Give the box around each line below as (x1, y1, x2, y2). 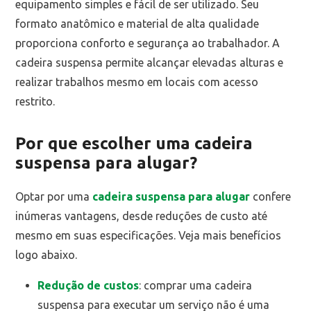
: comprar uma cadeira (139, 279, 253, 292)
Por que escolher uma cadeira (15, 134, 253, 153)
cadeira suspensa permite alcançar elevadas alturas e (15, 56, 284, 69)
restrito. (15, 95, 56, 108)
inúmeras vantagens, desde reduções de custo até (15, 210, 268, 223)
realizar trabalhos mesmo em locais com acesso (15, 76, 259, 89)
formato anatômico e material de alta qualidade (15, 17, 260, 31)
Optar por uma (15, 190, 93, 203)
